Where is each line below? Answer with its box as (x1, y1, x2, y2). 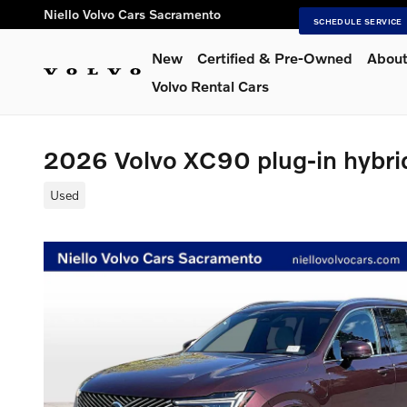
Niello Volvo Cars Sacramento (44, 6, 221, 22)
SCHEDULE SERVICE (313, 15, 402, 26)
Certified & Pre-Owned (197, 49, 352, 66)
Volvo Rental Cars (152, 77, 269, 94)
